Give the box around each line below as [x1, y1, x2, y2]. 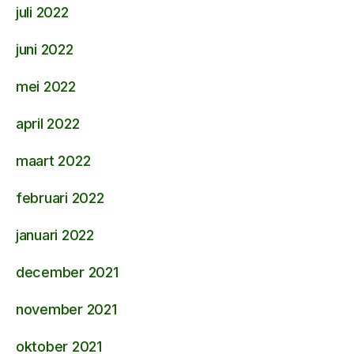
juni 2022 [16, 40, 73, 58]
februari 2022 [16, 189, 104, 206]
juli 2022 [16, 3, 69, 21]
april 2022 [16, 115, 80, 132]
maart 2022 [16, 152, 91, 169]
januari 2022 [16, 226, 94, 243]
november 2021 [16, 300, 117, 318]
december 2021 [16, 263, 119, 281]
